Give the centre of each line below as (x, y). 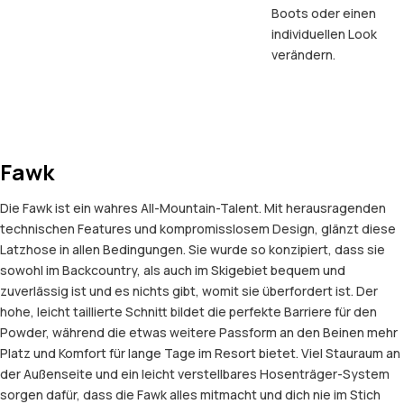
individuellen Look (324, 34)
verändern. (303, 55)
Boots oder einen (323, 14)
